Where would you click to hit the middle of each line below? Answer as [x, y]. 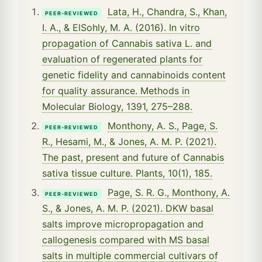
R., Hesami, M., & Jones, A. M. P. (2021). [129, 141]
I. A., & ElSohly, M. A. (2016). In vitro [121, 27]
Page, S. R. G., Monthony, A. [169, 192]
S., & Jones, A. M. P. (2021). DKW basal [128, 208]
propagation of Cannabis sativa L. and [127, 43]
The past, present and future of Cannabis [133, 157]
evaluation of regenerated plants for [122, 59]
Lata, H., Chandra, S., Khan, [167, 11]
